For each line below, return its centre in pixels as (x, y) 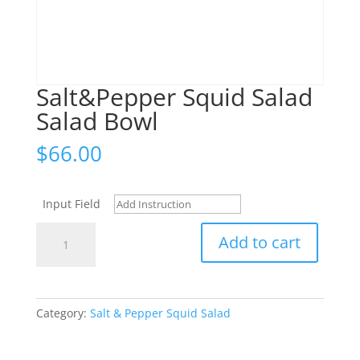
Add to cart (259, 243)
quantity (57, 324)
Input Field (72, 204)
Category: (63, 313)
